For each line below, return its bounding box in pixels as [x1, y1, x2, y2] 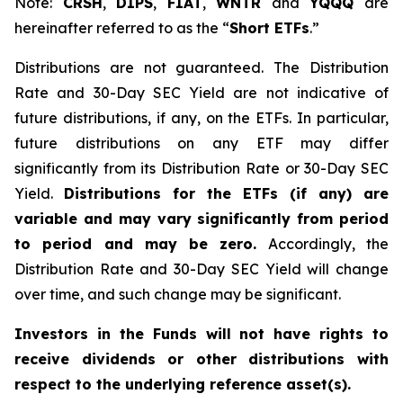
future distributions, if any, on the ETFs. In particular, [14, 109, 389, 127]
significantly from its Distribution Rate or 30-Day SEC [14, 159, 389, 177]
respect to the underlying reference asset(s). [14, 375, 351, 393]
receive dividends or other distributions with [14, 350, 389, 368]
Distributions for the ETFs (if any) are [64, 184, 389, 202]
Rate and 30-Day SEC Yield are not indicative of [14, 84, 389, 102]
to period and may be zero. [14, 235, 257, 253]
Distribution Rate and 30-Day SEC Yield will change [14, 260, 389, 278]
